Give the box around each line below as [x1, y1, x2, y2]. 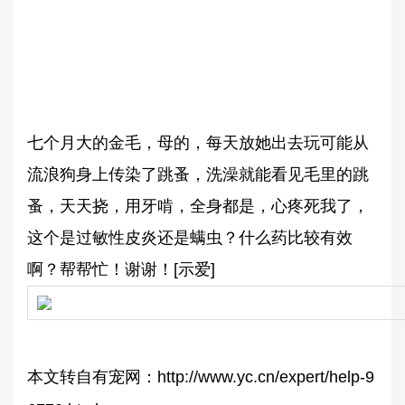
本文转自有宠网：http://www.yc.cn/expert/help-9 [27, 368, 374, 386]
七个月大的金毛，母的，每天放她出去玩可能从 [27, 134, 369, 152]
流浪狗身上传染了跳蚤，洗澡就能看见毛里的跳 [27, 165, 369, 184]
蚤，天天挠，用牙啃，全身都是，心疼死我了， [27, 197, 369, 215]
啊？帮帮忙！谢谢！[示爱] [27, 260, 215, 278]
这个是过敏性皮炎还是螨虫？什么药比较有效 [27, 229, 353, 247]
